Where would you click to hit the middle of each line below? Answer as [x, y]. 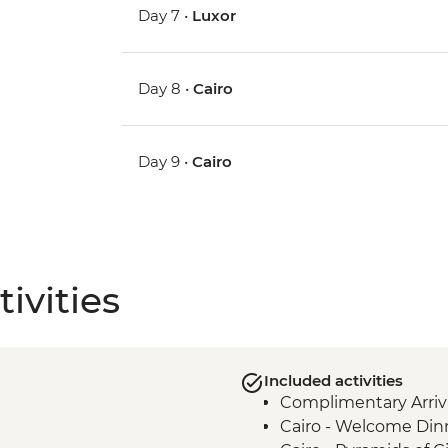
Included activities [333, 380]
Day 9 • [165, 161]
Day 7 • [165, 15]
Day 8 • [166, 88]
